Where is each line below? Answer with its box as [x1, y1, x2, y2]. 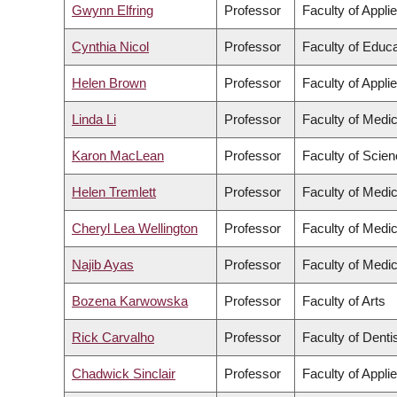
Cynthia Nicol [72, 39, 149, 55]
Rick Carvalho [72, 330, 154, 346]
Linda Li [72, 112, 116, 128]
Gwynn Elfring [72, 3, 153, 19]
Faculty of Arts [302, 293, 385, 309]
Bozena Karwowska [72, 293, 188, 309]
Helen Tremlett [72, 184, 156, 200]
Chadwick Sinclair [72, 366, 175, 382]
